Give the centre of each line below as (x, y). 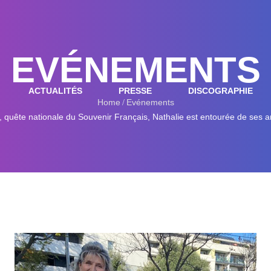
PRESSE (135, 91)
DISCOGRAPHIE (220, 91)
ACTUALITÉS (55, 91)
